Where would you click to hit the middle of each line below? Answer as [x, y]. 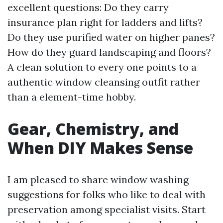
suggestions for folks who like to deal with [107, 194]
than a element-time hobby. [72, 97]
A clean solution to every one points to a [102, 67]
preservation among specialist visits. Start [107, 209]
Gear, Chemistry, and [93, 129]
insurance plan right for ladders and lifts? [105, 22]
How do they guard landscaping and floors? [109, 52]
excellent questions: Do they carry [88, 7]
